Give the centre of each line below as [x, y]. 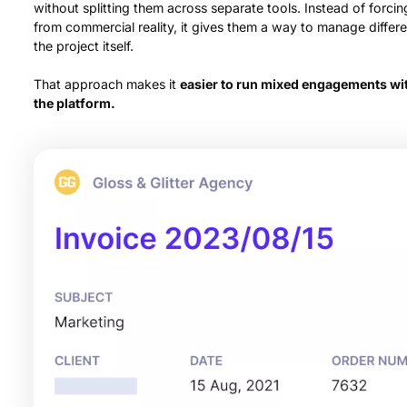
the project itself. [84, 46]
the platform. [75, 104]
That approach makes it [107, 84]
